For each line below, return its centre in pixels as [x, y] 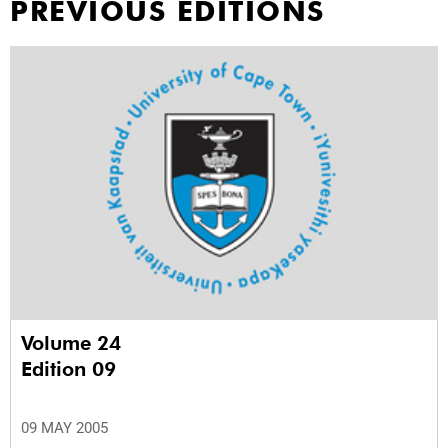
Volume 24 [74, 343]
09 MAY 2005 [64, 428]
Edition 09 [68, 369]
